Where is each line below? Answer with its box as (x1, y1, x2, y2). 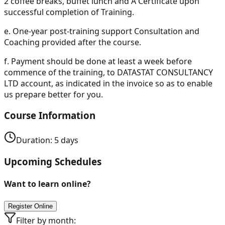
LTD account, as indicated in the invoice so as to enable (4, 77, 212, 89)
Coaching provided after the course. (4, 36, 141, 48)
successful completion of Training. (4, 6, 134, 18)
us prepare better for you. (4, 88, 103, 100)
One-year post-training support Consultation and (13, 25, 199, 37)
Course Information (4, 109, 95, 122)
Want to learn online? (4, 178, 91, 190)
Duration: (16, 135, 54, 146)
